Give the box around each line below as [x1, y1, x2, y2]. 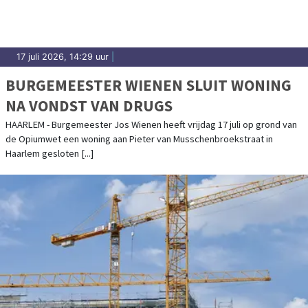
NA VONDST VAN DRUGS [5, 95, 173, 115]
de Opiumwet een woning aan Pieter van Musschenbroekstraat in [5, 132, 273, 145]
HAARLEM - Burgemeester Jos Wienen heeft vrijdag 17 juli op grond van [5, 118, 297, 131]
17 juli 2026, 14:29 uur [16, 51, 109, 62]
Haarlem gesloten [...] [5, 146, 93, 159]
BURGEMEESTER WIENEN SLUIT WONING [5, 74, 291, 95]
